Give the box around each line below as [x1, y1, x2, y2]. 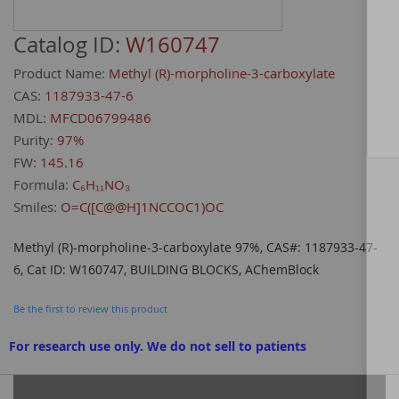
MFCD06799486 [50, 109, 151, 127]
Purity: [13, 131, 53, 150]
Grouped [12, 375, 65, 393]
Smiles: [13, 198, 57, 216]
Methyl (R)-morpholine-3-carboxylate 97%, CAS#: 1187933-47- [13, 239, 378, 256]
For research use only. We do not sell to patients [9, 338, 306, 355]
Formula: [13, 175, 69, 194]
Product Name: [13, 64, 105, 83]
